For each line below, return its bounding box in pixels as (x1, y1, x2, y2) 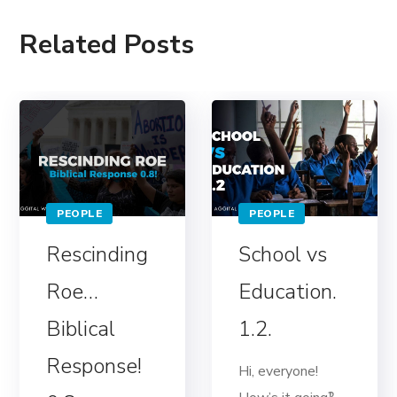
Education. (238, 277, 338, 307)
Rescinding (46, 240, 149, 269)
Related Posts (19, 26, 195, 63)
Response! (46, 352, 143, 381)
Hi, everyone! (238, 362, 319, 382)
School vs (238, 240, 328, 269)
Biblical (46, 315, 116, 344)
